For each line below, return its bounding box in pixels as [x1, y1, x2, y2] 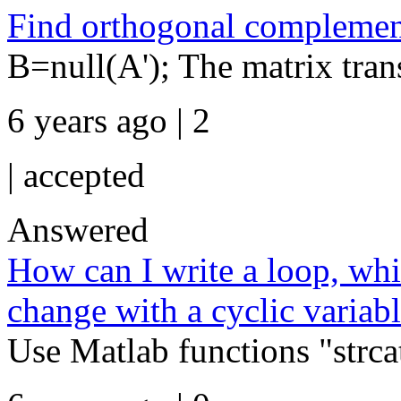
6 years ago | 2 [7, 101, 210, 140]
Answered [7, 210, 149, 249]
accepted [23, 156, 145, 194]
